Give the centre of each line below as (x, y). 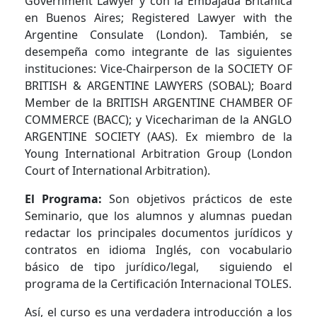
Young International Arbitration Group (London (158, 153)
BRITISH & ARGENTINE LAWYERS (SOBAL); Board (158, 85)
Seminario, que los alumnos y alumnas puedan (158, 215)
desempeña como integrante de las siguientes (158, 51)
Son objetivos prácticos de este (201, 198)
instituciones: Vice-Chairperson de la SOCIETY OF (158, 68)
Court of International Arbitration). (117, 170)
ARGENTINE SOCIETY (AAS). (105, 136)
